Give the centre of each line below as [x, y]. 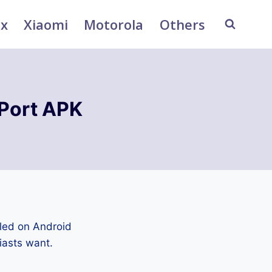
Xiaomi [46, 24]
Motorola [114, 24]
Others [182, 24]
